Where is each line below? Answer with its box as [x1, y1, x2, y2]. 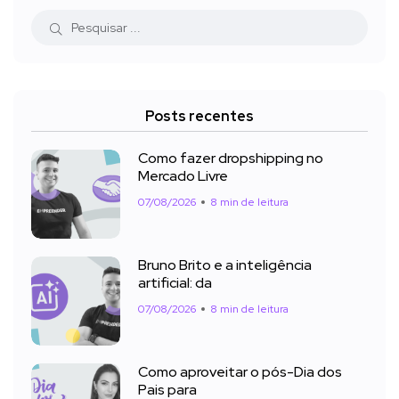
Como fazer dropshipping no [138, 148, 323, 167]
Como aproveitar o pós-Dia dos [138, 362, 342, 381]
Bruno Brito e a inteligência [138, 255, 312, 274]
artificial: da [138, 273, 212, 292]
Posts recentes [145, 106, 254, 126]
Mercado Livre [138, 166, 228, 185]
